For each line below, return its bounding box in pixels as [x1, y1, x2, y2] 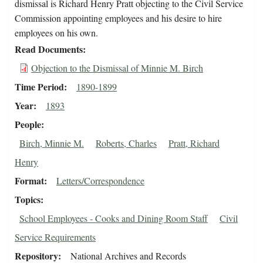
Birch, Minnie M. [19, 137, 84, 150]
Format [15, 174, 44, 188]
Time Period [15, 80, 64, 94]
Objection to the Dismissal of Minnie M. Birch [31, 62, 203, 75]
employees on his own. [15, 26, 98, 39]
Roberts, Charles [96, 137, 157, 150]
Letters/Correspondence [56, 174, 144, 187]
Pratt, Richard [168, 137, 220, 150]
